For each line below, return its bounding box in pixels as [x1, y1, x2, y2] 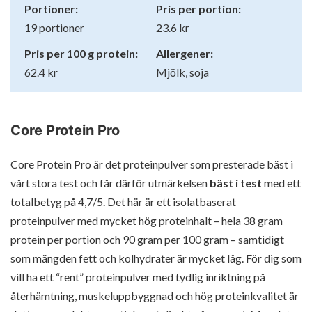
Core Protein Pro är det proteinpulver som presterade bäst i [10, 157, 293, 171]
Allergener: [156, 46, 214, 60]
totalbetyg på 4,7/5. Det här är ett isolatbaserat [10, 194, 236, 208]
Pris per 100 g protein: [24, 46, 138, 60]
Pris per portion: [156, 1, 242, 15]
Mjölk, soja [156, 65, 210, 79]
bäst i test [210, 175, 262, 189]
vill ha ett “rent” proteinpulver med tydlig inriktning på [10, 270, 265, 283]
